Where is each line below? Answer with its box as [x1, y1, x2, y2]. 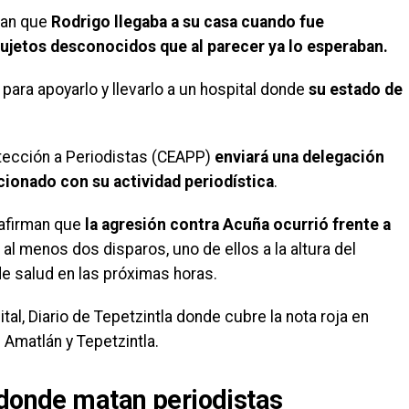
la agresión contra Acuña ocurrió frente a [81, 215, 391, 234]
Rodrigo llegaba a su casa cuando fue [51, 13, 324, 31]
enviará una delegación [215, 148, 384, 166]
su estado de [309, 80, 403, 99]
